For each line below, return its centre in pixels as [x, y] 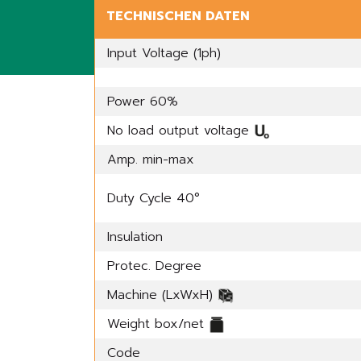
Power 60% [143, 102]
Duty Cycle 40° [154, 198]
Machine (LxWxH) [162, 295]
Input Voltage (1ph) [164, 53]
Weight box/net [158, 324]
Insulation [135, 237]
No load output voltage [180, 131]
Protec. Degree [154, 266]
